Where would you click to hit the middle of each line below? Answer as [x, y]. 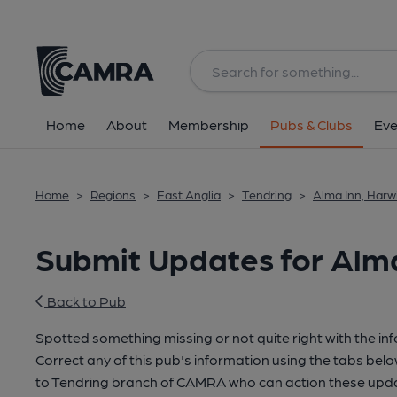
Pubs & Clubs [311, 125]
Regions [113, 194]
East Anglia [189, 194]
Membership [209, 125]
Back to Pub [85, 301]
